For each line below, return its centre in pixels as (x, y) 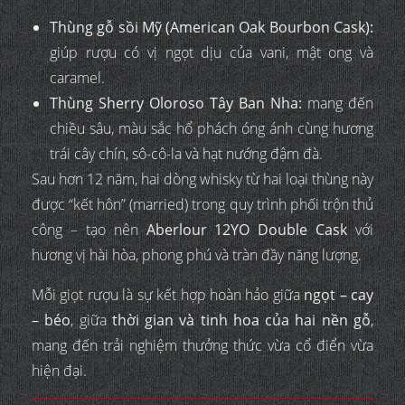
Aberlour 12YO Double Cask (247, 230)
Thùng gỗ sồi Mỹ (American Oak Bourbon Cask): (212, 28)
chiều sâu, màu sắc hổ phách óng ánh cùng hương (212, 129)
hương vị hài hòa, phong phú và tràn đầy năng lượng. (197, 255)
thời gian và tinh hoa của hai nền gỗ (241, 320)
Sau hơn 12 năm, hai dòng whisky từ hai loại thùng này (202, 179)
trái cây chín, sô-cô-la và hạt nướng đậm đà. (186, 154)
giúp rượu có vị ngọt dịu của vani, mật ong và (212, 53)
